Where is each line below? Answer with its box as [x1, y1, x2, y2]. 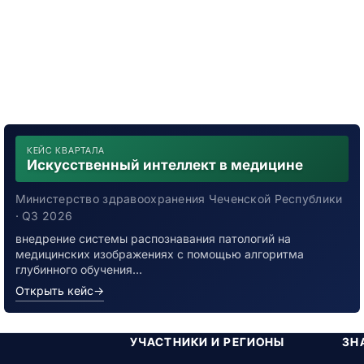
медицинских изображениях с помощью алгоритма [15, 247, 304, 261]
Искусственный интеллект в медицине [26, 157, 303, 173]
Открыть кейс [15, 284, 93, 297]
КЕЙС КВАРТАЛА [26, 145, 106, 156]
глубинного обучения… [15, 262, 142, 276]
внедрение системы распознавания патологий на [15, 232, 291, 245]
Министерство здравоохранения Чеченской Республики [15, 192, 343, 206]
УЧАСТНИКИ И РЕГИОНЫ [129, 335, 285, 349]
